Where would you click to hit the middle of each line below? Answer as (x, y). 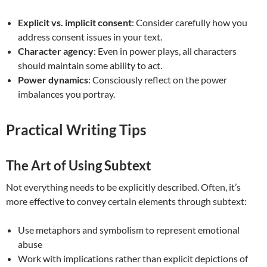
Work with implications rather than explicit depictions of (133, 259)
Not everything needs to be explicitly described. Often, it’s (123, 187)
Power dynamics (53, 80)
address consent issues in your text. (90, 37)
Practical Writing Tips (76, 130)
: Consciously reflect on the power (158, 80)
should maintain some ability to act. (90, 66)
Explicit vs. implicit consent (75, 23)
